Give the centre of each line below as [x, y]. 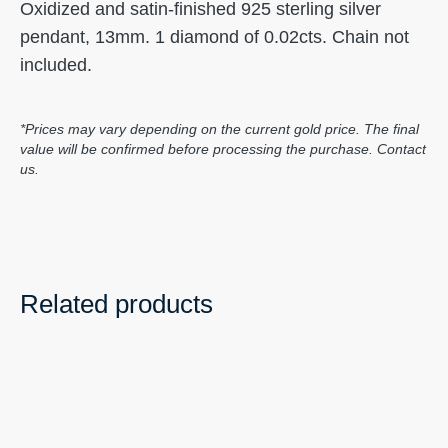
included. [56, 65]
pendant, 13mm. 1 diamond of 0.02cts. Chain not [214, 37]
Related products [116, 304]
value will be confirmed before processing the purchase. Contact [223, 149]
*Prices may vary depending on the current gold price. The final [219, 129]
